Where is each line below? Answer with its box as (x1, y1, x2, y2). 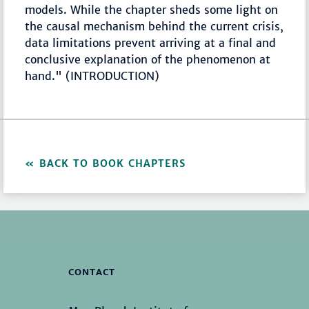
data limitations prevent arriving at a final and (25, 36, 277, 50)
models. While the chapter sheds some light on (25, 3, 279, 17)
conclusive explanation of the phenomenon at (25, 52, 271, 67)
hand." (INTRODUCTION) (25, 69, 160, 83)
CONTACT (68, 266, 115, 278)
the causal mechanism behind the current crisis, (25, 19, 284, 34)
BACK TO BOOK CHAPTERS (39, 157, 186, 170)
